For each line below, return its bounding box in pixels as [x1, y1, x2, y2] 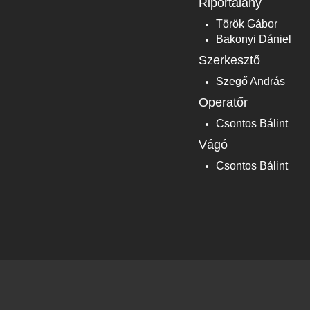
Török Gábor [216, 17, 277, 30]
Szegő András [216, 75, 285, 87]
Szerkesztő [199, 53, 260, 67]
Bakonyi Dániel [216, 33, 291, 45]
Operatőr [199, 95, 248, 109]
